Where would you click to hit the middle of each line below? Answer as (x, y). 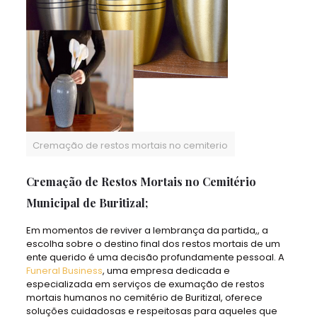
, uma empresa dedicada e (166, 271)
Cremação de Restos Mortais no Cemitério (141, 181)
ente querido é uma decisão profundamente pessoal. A (155, 257)
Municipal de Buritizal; (87, 203)
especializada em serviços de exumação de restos (145, 284)
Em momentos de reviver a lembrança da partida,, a (147, 230)
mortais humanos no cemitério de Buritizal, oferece (144, 298)
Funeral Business (64, 271)
